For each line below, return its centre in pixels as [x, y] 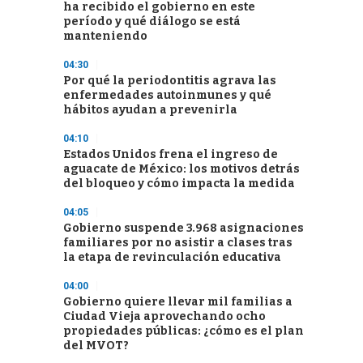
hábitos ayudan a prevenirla [150, 110]
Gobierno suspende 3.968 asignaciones [184, 228]
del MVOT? [96, 346]
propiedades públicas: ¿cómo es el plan [184, 331]
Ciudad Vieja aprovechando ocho [164, 316]
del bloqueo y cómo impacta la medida [179, 184]
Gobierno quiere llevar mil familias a [178, 302]
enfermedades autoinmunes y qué [167, 95]
